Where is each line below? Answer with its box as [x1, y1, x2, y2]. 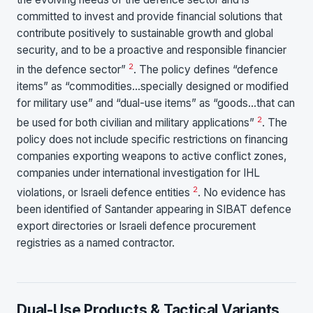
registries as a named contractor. [17, 236, 175, 250]
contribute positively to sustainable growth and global [17, 26, 273, 40]
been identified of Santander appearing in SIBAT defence [17, 203, 291, 217]
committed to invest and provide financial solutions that [17, 9, 282, 23]
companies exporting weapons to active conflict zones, [17, 149, 286, 163]
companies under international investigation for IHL [17, 166, 260, 180]
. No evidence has [198, 186, 286, 200]
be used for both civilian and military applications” [17, 115, 257, 129]
